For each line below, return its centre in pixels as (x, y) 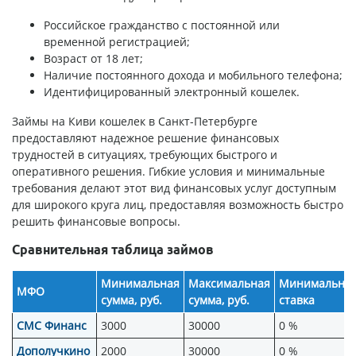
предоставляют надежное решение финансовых (145, 138)
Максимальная (229, 284)
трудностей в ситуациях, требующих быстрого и (145, 155)
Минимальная (140, 284)
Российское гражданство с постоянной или (162, 25)
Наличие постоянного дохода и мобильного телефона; (193, 75)
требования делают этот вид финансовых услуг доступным (174, 188)
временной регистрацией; (117, 42)
